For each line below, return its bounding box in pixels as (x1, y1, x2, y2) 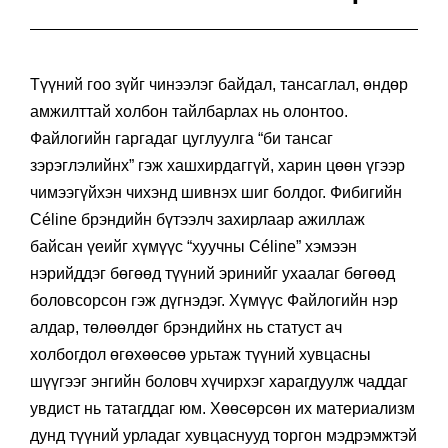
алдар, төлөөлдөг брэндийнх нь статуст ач (30, 318, 342, 336)
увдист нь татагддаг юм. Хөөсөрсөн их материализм (30, 399, 415, 417)
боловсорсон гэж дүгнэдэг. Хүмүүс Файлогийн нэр (30, 291, 398, 309)
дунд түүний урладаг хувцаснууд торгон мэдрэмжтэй (30, 426, 417, 444)
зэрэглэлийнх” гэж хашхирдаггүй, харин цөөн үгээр (30, 156, 405, 174)
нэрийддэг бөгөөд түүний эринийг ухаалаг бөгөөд (30, 264, 395, 282)
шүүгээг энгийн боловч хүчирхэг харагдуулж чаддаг (30, 372, 408, 390)
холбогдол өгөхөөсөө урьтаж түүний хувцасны (30, 345, 371, 363)
